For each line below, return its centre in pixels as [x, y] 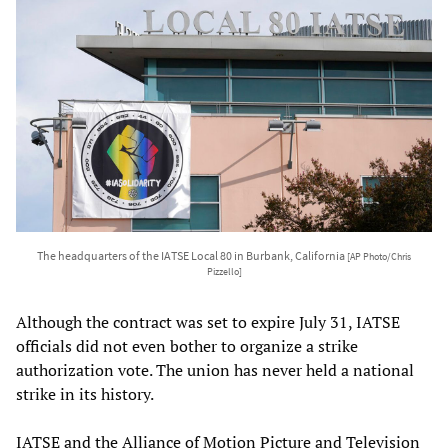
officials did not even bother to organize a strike [187, 345]
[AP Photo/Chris [379, 256]
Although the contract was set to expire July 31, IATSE [208, 321]
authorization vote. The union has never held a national [215, 369]
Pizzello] [224, 271]
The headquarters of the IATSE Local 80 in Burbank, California [192, 255]
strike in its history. [85, 393]
